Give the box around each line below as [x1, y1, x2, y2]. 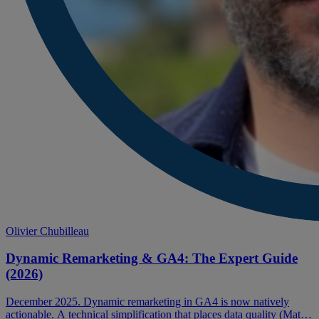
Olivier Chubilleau [6, 224, 89, 237]
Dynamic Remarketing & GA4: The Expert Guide [6, 251, 298, 266]
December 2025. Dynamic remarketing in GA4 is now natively [6, 296, 289, 308]
